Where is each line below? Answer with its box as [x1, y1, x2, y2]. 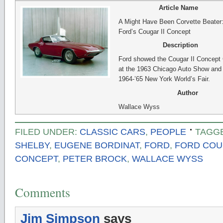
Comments [15, 183, 70, 201]
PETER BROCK [63, 153, 127, 164]
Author [177, 89, 198, 97]
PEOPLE [150, 126, 186, 137]
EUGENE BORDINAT [54, 140, 139, 150]
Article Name [158, 3, 198, 11]
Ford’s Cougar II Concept [118, 27, 191, 35]
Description [162, 41, 198, 49]
